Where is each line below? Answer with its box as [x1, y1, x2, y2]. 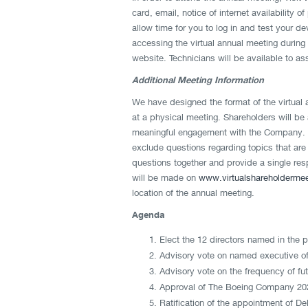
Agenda [132, 209, 164, 220]
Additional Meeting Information [132, 74, 264, 85]
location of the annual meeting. [132, 187, 257, 198]
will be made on [132, 172, 199, 183]
